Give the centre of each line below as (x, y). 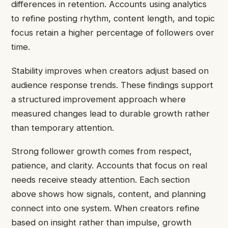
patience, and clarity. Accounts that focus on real (109, 166)
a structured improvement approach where (98, 99)
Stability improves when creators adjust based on (110, 70)
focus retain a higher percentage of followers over (113, 33)
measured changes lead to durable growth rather (110, 113)
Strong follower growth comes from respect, (102, 151)
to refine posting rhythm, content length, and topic (113, 19)
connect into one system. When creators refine (105, 208)
